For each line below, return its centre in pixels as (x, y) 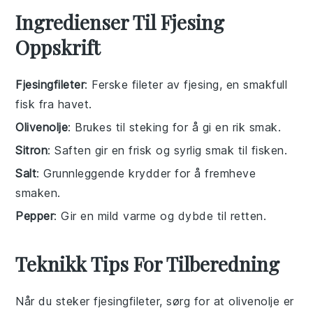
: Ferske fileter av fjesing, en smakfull (186, 85)
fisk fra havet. (54, 104)
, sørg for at (194, 301)
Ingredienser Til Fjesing (120, 22)
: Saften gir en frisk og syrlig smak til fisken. (168, 150)
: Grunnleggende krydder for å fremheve (146, 173)
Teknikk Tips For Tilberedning (148, 264)
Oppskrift (58, 47)
